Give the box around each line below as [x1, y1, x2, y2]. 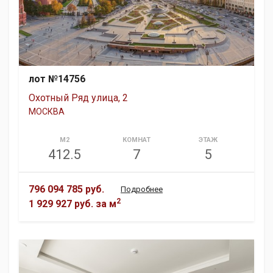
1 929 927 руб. [29, 198, 93, 210]
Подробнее [121, 185, 163, 194]
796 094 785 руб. [29, 183, 104, 196]
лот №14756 [29, 73, 85, 85]
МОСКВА [29, 107, 65, 117]
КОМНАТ [122, 136, 151, 144]
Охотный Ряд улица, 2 [29, 92, 128, 104]
